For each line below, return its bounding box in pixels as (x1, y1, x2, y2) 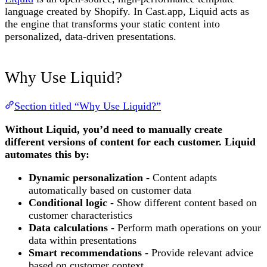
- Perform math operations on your (108, 222, 261, 234)
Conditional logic (29, 197, 107, 209)
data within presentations (29, 234, 136, 247)
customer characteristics (29, 209, 132, 222)
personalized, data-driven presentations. (5, 30, 176, 43)
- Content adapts (143, 172, 217, 184)
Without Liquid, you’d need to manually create (5, 123, 222, 136)
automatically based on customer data (29, 184, 191, 197)
